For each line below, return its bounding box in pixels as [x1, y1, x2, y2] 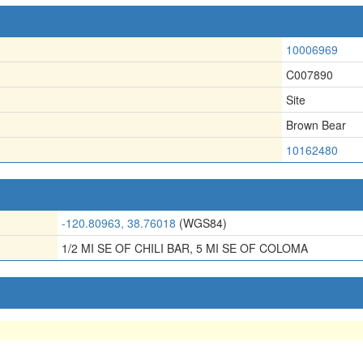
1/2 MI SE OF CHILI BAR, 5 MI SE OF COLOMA [62, 240, 308, 256]
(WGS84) [176, 215, 227, 231]
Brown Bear [286, 117, 346, 133]
